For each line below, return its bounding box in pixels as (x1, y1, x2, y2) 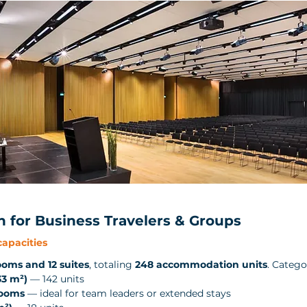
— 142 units (27, 272, 84, 285)
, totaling (89, 258, 135, 271)
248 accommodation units (135, 258, 267, 271)
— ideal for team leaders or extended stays (25, 286, 231, 299)
